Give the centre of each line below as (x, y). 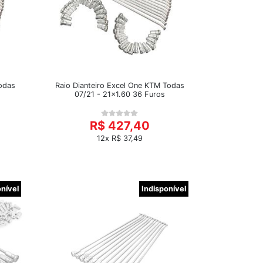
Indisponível (164, 189)
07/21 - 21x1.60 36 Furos (119, 94)
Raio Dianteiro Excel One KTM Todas (119, 85)
